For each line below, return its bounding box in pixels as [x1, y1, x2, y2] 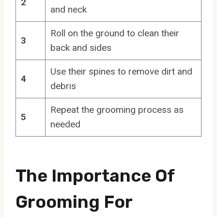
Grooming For [15, 191, 132, 212]
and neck [50, 3, 87, 15]
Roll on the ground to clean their [50, 27, 179, 39]
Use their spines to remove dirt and [50, 65, 192, 77]
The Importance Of [15, 165, 174, 186]
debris [50, 80, 76, 92]
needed [50, 118, 80, 130]
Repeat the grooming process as [50, 104, 184, 115]
